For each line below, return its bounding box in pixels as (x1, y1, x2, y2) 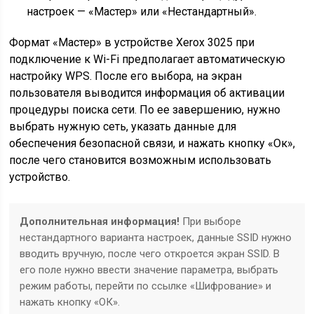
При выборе (179, 215, 242, 228)
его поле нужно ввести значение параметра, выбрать (20, 264, 279, 276)
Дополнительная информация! (20, 215, 180, 228)
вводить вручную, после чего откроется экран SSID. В (20, 247, 280, 260)
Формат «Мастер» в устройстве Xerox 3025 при (9, 36, 255, 49)
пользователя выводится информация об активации (9, 86, 285, 100)
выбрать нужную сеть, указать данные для (9, 120, 237, 133)
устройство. (9, 170, 71, 184)
